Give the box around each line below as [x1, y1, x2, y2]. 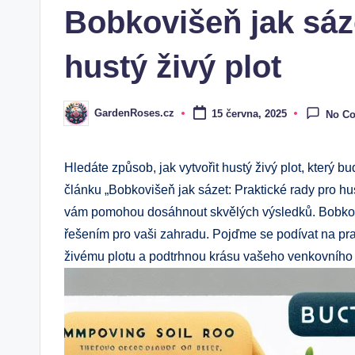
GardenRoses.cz [94, 107, 174, 120]
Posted [63, 112, 97, 124]
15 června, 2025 [211, 107, 287, 120]
